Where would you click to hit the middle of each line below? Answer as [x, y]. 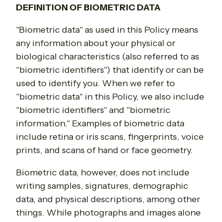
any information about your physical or [96, 43]
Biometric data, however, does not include [103, 173]
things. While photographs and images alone [108, 213]
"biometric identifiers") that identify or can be [110, 70]
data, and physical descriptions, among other [108, 199]
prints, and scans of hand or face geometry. [104, 150]
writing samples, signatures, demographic [102, 186]
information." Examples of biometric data [100, 124]
